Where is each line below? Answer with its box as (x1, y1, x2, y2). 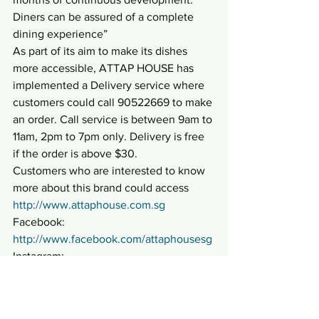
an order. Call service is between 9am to (13, 113, 215, 126)
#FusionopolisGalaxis (13, 301, 118, 314)
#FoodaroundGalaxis (94, 284, 197, 297)
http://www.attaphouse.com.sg (13, 199, 165, 211)
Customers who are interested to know (13, 164, 208, 177)
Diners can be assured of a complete (13, 11, 197, 23)
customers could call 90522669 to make (13, 96, 215, 109)
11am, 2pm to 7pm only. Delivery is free (13, 130, 207, 143)
